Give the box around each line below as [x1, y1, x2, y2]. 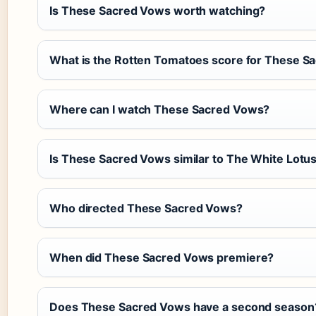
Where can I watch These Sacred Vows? [49, 102, 270, 117]
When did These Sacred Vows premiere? [49, 250, 274, 265]
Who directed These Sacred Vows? [49, 201, 243, 216]
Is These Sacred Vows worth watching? [49, 4, 266, 18]
